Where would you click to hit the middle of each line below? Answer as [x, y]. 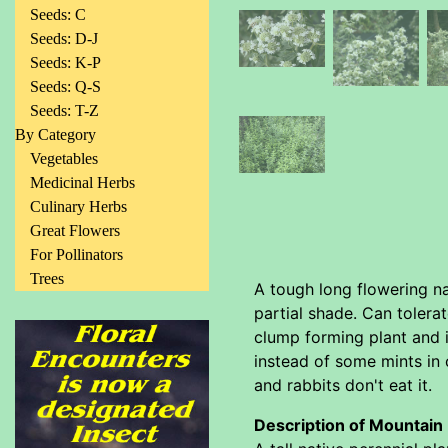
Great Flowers [75, 230]
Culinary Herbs [78, 206]
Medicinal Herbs [82, 182]
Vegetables [64, 158]
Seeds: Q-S [65, 86]
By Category [55, 134]
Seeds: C [58, 14]
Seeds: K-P [65, 62]
